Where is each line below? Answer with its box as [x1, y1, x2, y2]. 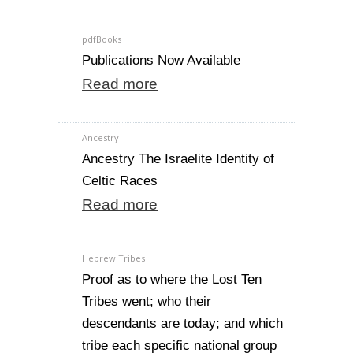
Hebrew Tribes [82, 252, 145, 264]
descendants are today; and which [82, 316, 283, 331]
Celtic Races [82, 173, 158, 188]
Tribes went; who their [82, 294, 211, 309]
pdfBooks [82, 33, 121, 45]
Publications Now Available [82, 53, 240, 68]
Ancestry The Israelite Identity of [82, 151, 274, 166]
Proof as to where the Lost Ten [82, 272, 262, 287]
